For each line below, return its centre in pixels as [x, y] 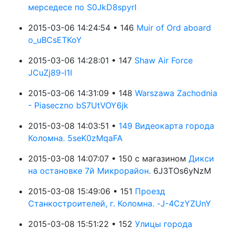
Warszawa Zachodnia [176, 93]
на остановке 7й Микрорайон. [91, 171]
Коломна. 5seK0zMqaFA [75, 138]
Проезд [150, 191]
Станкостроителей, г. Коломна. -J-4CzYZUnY [120, 203]
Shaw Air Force [164, 60]
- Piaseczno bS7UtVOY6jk [78, 105]
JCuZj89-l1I [50, 73]
